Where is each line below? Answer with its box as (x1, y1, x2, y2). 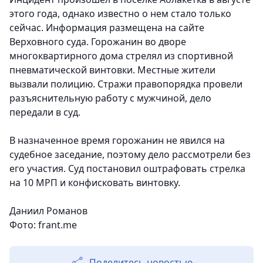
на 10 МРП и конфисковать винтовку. (9, 176, 180, 190)
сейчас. (9, 21, 43, 35)
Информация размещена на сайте (43, 21, 204, 35)
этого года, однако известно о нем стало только (9, 7, 231, 21)
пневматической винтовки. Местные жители (9, 63, 215, 77)
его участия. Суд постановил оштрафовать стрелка (9, 162, 245, 176)
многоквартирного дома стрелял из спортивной (9, 49, 233, 63)
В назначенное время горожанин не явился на (9, 134, 225, 147)
